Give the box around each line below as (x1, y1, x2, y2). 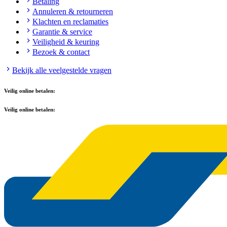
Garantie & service (32, 27, 92, 36)
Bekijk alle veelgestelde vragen (12, 65, 111, 74)
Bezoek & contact (32, 47, 90, 56)
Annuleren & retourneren (32, 7, 113, 16)
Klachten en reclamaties (32, 17, 108, 26)
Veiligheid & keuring (32, 37, 99, 46)
